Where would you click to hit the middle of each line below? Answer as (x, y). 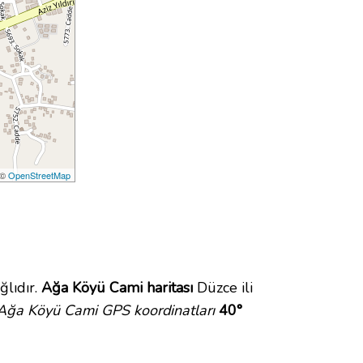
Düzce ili (223, 288)
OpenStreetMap (40, 175)
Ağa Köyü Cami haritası (117, 288)
